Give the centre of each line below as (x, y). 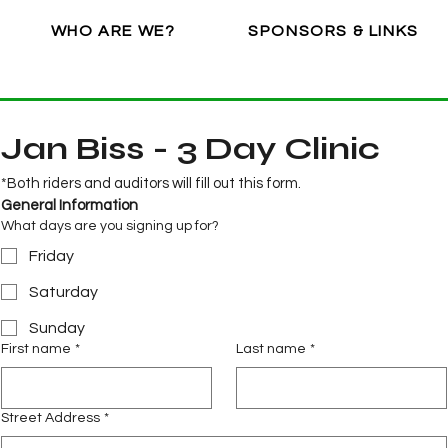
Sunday (57, 328)
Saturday (63, 292)
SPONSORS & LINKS (333, 30)
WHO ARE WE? (113, 30)
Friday (51, 256)
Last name (270, 349)
